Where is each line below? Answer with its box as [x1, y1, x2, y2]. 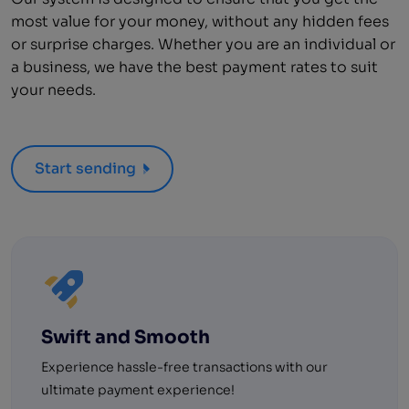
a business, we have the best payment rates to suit [11, 57, 378, 77]
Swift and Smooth [41, 325, 210, 349]
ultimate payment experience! [41, 381, 235, 398]
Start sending [35, 158, 136, 178]
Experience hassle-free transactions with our [41, 358, 328, 375]
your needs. [11, 79, 96, 100]
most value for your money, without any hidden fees [11, 11, 389, 31]
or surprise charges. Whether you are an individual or [11, 34, 395, 54]
